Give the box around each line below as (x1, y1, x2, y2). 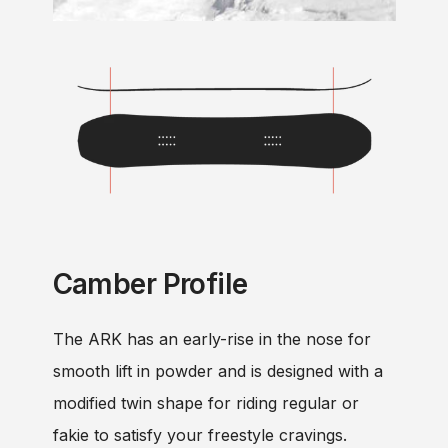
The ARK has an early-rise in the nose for (52, 328, 371, 349)
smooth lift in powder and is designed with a (52, 360, 383, 381)
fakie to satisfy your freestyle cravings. (52, 424, 347, 445)
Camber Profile (52, 266, 248, 301)
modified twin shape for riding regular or (52, 392, 359, 413)
